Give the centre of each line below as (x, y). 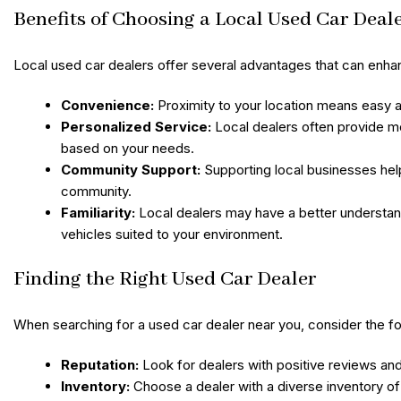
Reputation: (100, 365)
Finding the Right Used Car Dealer (165, 280)
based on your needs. (128, 148)
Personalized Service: (137, 126)
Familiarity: (98, 212)
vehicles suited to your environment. (172, 234)
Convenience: (108, 105)
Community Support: (131, 169)
